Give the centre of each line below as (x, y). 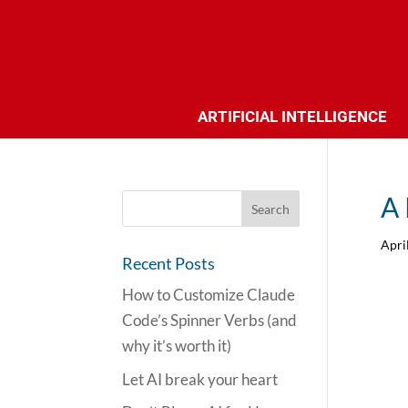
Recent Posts (169, 263)
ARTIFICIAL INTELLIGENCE (292, 117)
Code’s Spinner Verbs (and (210, 320)
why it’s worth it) (177, 346)
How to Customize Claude (209, 295)
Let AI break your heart (200, 379)
